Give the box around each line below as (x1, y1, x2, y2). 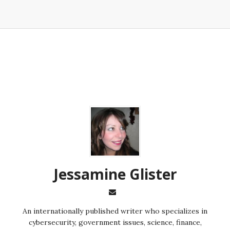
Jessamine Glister (53, 164, 177, 184)
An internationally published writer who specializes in (23, 206, 207, 216)
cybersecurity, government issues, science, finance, (28, 217, 202, 227)
